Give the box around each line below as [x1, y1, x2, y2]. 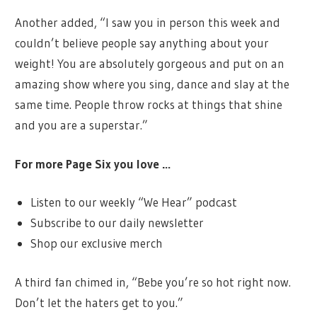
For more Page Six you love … [15, 156, 171, 171]
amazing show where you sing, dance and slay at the [15, 76, 290, 92]
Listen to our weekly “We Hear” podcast [30, 195, 237, 210]
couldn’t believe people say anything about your [15, 35, 270, 51]
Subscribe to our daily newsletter [30, 215, 204, 231]
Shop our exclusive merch [30, 236, 163, 251]
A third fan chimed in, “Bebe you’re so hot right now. [15, 274, 292, 289]
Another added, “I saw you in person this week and [15, 15, 281, 30]
